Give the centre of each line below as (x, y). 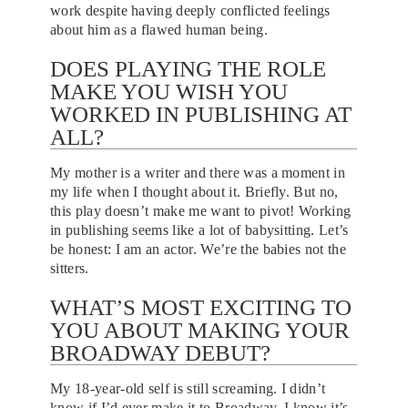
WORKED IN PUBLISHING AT (201, 114)
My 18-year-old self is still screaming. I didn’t (188, 388)
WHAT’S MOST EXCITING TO (201, 307)
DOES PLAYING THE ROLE (188, 68)
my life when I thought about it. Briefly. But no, (194, 191)
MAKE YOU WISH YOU (169, 91)
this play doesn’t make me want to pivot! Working (201, 210)
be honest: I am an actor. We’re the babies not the (199, 249)
